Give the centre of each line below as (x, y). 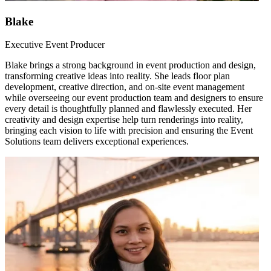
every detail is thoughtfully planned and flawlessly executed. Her (128, 109)
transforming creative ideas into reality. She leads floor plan (117, 76)
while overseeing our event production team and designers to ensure (134, 98)
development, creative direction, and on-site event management (125, 87)
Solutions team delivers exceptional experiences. (97, 142)
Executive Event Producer (55, 45)
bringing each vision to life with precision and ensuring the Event (129, 131)
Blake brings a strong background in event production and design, (130, 65)
